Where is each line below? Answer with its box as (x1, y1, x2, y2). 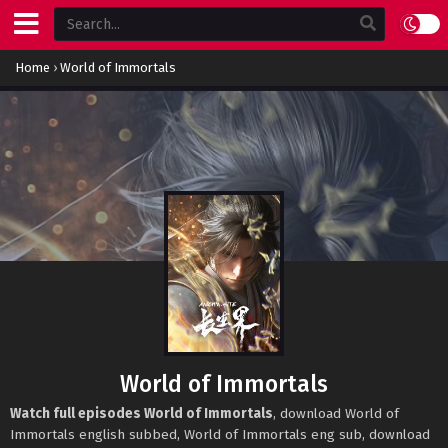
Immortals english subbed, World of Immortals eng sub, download (10, 426, 430, 444)
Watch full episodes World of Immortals (10, 405, 273, 423)
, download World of (273, 405, 399, 423)
